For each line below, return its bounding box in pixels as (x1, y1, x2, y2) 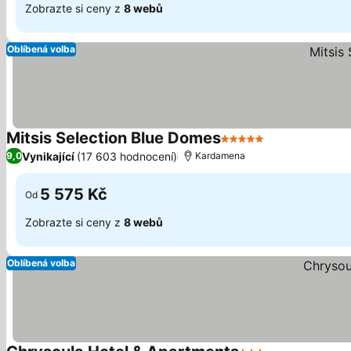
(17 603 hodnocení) (77, 149, 177, 163)
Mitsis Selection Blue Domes (6, 128, 221, 147)
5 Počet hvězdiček (220, 139, 331, 154)
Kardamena (195, 150, 245, 161)
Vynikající (22, 149, 74, 163)
